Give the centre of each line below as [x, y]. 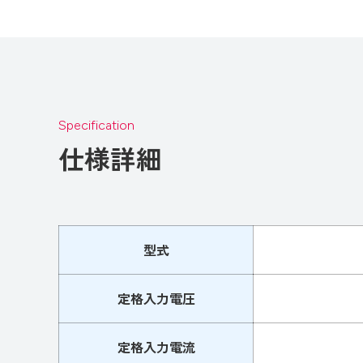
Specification [96, 125]
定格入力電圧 [156, 299]
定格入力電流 [156, 347]
